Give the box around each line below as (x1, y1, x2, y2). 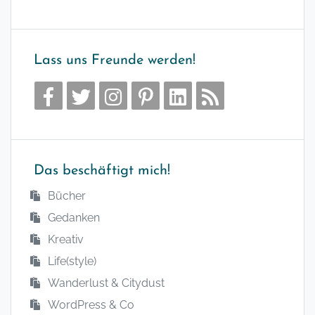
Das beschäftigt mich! (34, 163, 170, 178)
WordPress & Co (48, 297, 134, 311)
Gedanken (48, 210, 100, 224)
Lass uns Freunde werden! (34, 53, 195, 67)
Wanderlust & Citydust (48, 276, 165, 290)
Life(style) (48, 254, 96, 268)
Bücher (48, 188, 86, 202)
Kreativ (48, 232, 84, 246)
